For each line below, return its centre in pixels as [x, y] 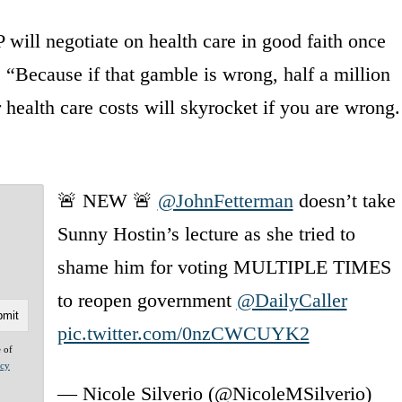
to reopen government [147, 300]
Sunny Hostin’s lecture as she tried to [206, 233]
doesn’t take [344, 200]
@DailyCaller [292, 300]
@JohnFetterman [225, 200]
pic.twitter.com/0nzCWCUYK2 [183, 333]
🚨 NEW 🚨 [107, 200]
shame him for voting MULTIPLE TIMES [224, 267]
